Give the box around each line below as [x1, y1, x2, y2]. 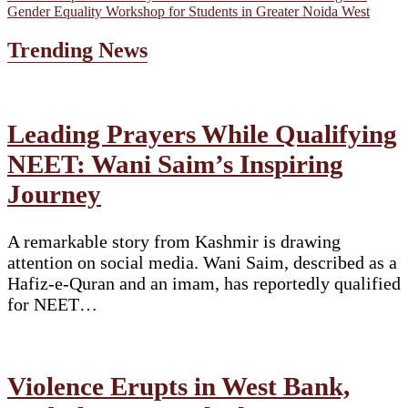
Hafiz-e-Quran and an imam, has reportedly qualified [7, 272, 401, 293]
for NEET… [7, 293, 97, 314]
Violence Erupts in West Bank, [7, 371, 350, 401]
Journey [7, 178, 101, 209]
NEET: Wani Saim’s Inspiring [7, 148, 343, 178]
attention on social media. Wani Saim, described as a [7, 251, 397, 272]
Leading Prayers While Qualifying [7, 118, 397, 148]
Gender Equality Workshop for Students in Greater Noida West [7, 3, 370, 19]
